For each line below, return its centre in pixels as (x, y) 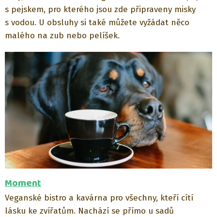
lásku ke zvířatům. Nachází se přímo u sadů (89, 211)
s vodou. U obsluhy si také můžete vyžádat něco (97, 22)
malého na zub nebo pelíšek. (62, 35)
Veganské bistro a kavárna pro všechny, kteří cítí (99, 198)
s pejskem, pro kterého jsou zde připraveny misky (100, 9)
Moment (23, 183)
